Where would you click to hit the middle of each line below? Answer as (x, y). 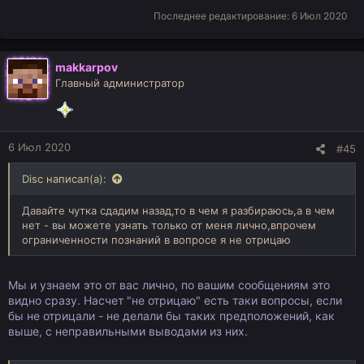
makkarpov (87, 67)
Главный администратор (120, 83)
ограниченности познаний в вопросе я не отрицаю (156, 240)
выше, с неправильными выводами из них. (128, 331)
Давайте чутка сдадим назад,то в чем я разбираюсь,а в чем (178, 210)
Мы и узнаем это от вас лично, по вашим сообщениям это (169, 285)
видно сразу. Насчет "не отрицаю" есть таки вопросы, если (175, 300)
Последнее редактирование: (223, 16)
